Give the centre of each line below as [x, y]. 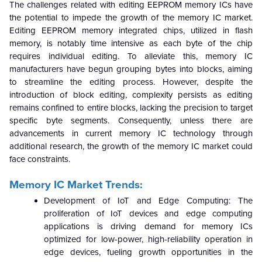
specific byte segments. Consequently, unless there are [131, 120]
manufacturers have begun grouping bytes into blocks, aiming [131, 69]
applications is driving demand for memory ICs [148, 226]
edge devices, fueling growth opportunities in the [148, 252]
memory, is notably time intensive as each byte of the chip [131, 43]
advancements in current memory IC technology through [131, 133]
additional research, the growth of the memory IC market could [131, 146]
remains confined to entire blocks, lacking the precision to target [131, 107]
